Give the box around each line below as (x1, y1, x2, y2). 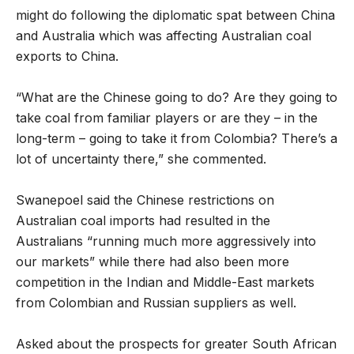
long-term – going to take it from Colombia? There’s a (16, 130, 337, 147)
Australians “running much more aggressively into (16, 233, 316, 250)
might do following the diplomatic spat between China (16, 7, 335, 24)
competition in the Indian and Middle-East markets (16, 274, 314, 291)
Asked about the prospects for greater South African (16, 336, 337, 352)
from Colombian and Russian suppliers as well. (16, 295, 296, 311)
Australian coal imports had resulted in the (16, 213, 270, 229)
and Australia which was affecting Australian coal (16, 28, 311, 44)
